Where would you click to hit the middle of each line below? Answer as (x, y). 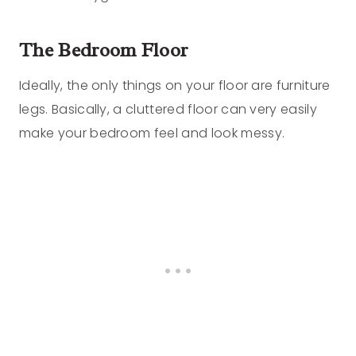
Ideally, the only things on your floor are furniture (175, 85)
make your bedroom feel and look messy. (152, 133)
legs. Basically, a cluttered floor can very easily (168, 109)
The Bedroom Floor (104, 50)
